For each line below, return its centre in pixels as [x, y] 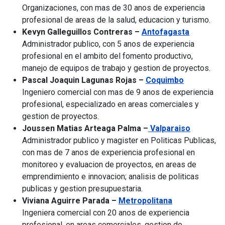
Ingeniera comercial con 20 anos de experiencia [106, 213]
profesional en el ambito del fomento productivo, [107, 56]
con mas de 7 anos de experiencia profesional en [108, 153]
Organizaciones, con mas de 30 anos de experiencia [114, 8]
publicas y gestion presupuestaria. [82, 189]
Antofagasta [165, 32]
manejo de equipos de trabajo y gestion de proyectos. [116, 68]
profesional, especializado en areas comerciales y [110, 104]
